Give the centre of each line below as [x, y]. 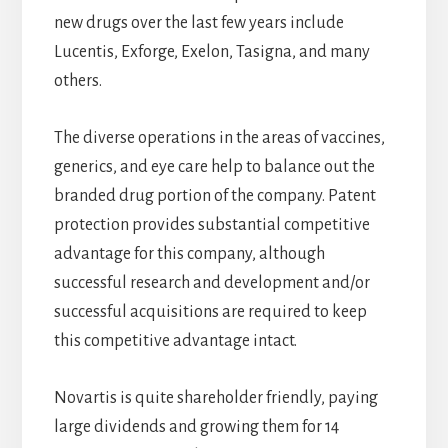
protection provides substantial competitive [211, 225]
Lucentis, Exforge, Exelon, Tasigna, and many [211, 52]
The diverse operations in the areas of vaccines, [219, 138]
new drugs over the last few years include [198, 23]
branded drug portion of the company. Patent [214, 196]
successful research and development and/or [211, 283]
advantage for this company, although [189, 254]
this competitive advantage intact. [175, 341]
